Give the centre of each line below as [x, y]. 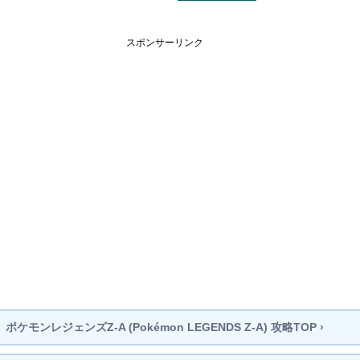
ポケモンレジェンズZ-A [65, 327]
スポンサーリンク [165, 43]
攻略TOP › [296, 327]
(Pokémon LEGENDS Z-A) [196, 327]
